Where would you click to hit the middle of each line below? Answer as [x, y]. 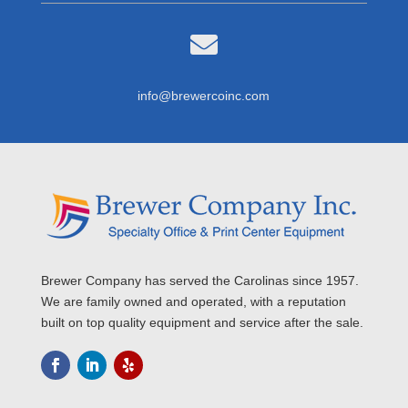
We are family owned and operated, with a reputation [193, 301]
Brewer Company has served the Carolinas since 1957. [199, 280]
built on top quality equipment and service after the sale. [202, 322]
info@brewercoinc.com [204, 95]
